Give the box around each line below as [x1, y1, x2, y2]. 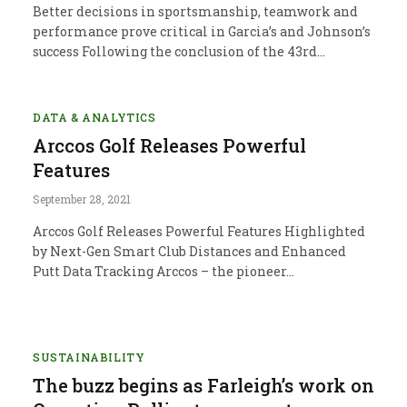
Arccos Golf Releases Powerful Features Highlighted [33, 222, 365, 240]
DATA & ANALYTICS [33, 109, 156, 124]
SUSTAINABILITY [33, 349, 145, 364]
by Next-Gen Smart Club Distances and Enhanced [33, 242, 346, 260]
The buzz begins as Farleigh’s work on [33, 372, 374, 397]
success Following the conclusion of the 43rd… [33, 42, 325, 60]
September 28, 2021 [33, 191, 131, 206]
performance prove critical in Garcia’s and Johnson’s [33, 22, 371, 40]
